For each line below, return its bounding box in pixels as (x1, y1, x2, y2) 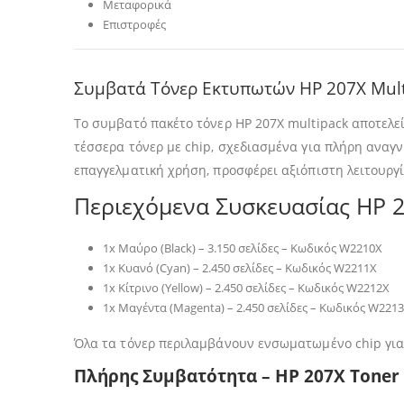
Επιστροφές (103, 16, 166, 32)
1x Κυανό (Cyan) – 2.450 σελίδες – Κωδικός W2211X (103, 260, 377, 276)
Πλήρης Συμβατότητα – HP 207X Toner (74, 364, 399, 387)
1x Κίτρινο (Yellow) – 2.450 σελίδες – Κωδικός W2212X (103, 280, 390, 296)
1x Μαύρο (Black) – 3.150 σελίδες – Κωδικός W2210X (103, 240, 382, 256)
